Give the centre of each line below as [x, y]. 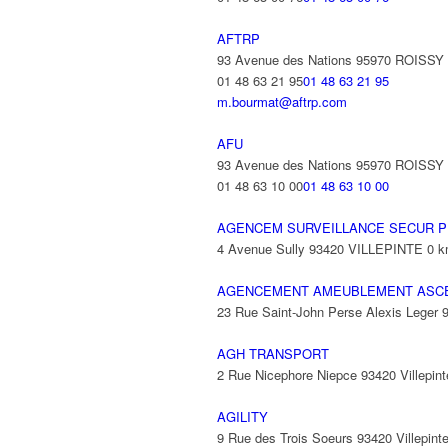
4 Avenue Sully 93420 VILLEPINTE [320, 248]
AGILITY [242, 416]
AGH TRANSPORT [273, 353]
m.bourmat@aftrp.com [282, 101]
